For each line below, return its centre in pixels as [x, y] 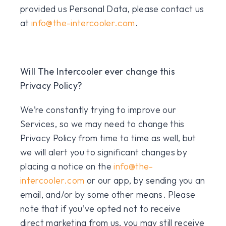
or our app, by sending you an [145, 180]
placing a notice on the [67, 166]
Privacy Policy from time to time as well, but [108, 138]
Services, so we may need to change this [102, 124]
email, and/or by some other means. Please [108, 194]
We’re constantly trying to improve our [98, 110]
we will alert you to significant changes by [104, 152]
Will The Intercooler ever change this [98, 71]
